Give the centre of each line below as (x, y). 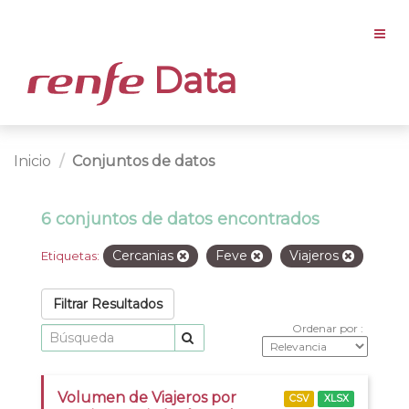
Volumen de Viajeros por (147, 397)
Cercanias (145, 255)
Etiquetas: (70, 255)
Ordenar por (326, 328)
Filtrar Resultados (108, 304)
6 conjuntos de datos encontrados (180, 219)
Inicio (32, 161)
